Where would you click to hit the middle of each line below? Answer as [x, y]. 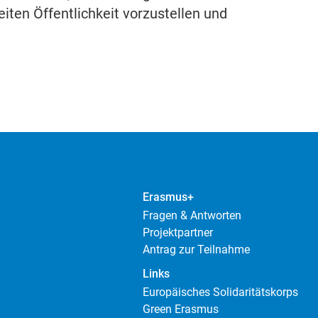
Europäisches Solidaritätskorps [221, 292]
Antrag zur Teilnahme [197, 250]
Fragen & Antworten [192, 216]
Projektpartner [178, 233]
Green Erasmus [181, 309]
